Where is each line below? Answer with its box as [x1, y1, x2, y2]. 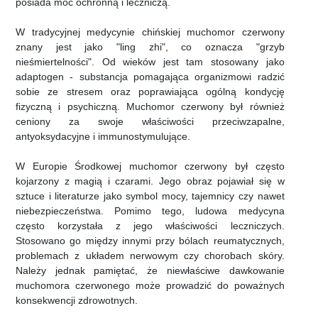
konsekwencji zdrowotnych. [16, 295, 138, 307]
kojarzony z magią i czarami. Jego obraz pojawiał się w [16, 175, 285, 187]
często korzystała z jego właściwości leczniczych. [16, 220, 285, 232]
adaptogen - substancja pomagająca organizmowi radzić [16, 71, 285, 83]
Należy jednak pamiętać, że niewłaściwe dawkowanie [16, 265, 285, 277]
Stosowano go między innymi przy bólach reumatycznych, [16, 235, 285, 247]
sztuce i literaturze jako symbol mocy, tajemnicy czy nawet [16, 190, 285, 202]
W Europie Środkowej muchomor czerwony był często [16, 160, 285, 172]
